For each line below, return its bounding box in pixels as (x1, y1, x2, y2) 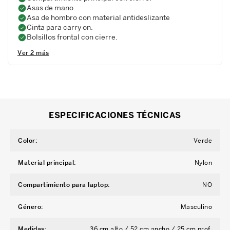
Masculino (180, 203, 212, 210)
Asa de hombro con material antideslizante (27, 13, 170, 22)
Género (18, 203, 41, 210)
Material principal (18, 159, 74, 166)
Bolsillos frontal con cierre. (27, 32, 118, 41)
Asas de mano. (27, 3, 75, 12)
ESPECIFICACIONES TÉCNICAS (49, 110, 181, 120)
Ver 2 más (17, 49, 49, 56)
